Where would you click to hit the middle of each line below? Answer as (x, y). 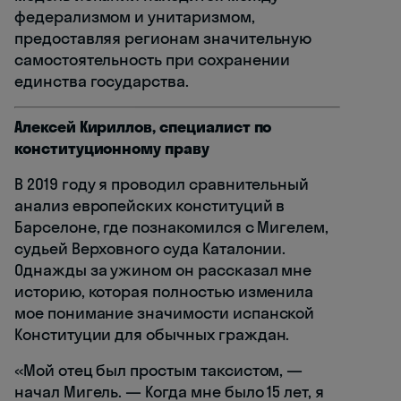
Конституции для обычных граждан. (152, 335)
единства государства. (102, 81)
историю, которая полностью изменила (164, 292)
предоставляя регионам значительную (163, 38)
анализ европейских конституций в (150, 206)
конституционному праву (112, 149)
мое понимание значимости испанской (165, 313)
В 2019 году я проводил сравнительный (162, 184)
